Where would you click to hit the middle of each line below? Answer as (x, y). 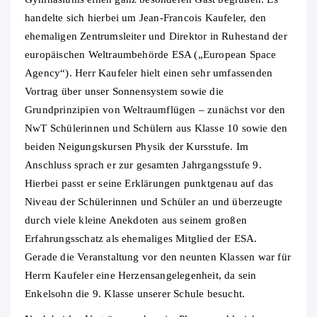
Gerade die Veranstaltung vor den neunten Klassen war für (158, 257)
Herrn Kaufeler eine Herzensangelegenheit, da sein (141, 276)
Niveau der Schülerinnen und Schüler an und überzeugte (154, 202)
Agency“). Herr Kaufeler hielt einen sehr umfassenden (149, 73)
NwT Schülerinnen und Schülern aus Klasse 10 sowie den (156, 128)
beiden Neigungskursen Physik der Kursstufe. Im (137, 147)
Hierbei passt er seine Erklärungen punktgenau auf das (149, 184)
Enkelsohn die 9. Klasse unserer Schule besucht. (135, 294)
